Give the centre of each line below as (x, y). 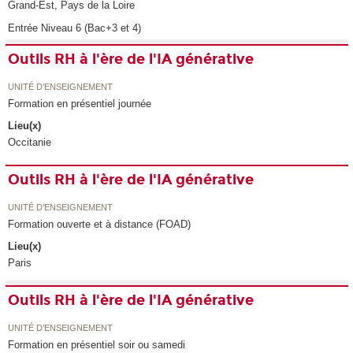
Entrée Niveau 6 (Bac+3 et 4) (75, 28)
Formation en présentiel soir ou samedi (97, 344)
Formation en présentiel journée (80, 103)
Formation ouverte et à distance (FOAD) (100, 224)
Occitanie (30, 143)
